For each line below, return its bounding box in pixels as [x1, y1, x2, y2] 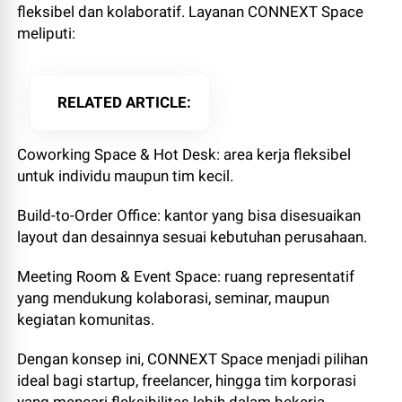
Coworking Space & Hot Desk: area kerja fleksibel [17, 145, 352, 163]
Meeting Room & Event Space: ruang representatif [17, 267, 355, 285]
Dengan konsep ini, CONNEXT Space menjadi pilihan [17, 350, 369, 368]
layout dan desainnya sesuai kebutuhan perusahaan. [17, 228, 368, 246]
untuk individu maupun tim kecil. [17, 167, 234, 185]
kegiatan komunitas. [17, 310, 155, 328]
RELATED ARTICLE [57, 93, 188, 111]
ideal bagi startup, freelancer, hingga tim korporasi [17, 371, 357, 389]
